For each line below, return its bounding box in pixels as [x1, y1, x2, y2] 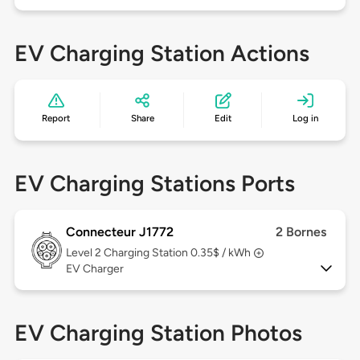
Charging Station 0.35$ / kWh [103, 246, 251, 260]
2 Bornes [276, 224, 327, 240]
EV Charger [65, 262, 124, 276]
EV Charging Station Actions [14, 39, 309, 67]
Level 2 [65, 246, 104, 260]
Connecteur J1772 [65, 224, 174, 240]
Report [42, 112, 71, 125]
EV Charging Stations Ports [14, 170, 295, 198]
